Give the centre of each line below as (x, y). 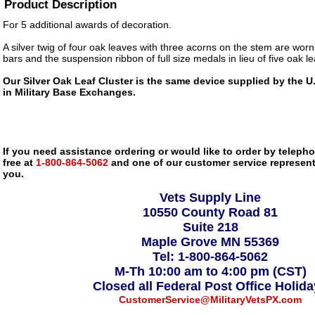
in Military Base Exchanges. (69, 92)
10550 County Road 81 (210, 212)
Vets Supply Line (210, 198)
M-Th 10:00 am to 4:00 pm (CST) (210, 271)
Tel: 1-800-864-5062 (210, 257)
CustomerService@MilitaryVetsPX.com (210, 300)
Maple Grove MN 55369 (210, 242)
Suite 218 (210, 227)
